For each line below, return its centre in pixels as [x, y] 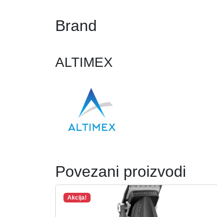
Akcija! [77, 198]
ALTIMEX [84, 62]
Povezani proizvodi [121, 171]
